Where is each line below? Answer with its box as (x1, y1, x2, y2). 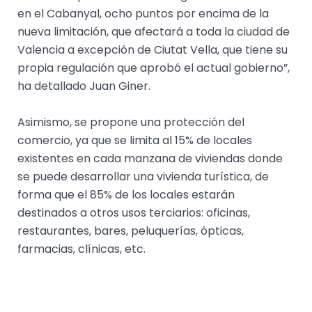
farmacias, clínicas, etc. (17, 240, 146, 257)
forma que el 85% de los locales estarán (17, 186, 235, 203)
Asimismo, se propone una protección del (17, 114, 244, 130)
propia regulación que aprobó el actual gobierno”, (17, 60, 290, 77)
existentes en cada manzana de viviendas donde (17, 150, 283, 166)
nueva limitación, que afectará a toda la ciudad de (17, 24, 290, 40)
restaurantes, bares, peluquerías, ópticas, (17, 222, 244, 239)
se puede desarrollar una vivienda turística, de (17, 168, 269, 185)
